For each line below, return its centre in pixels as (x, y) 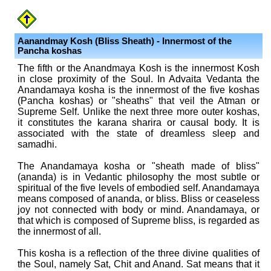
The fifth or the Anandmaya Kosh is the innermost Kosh (139, 68)
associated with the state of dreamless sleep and (139, 133)
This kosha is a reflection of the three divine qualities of (139, 253)
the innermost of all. (59, 231)
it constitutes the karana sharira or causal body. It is (139, 122)
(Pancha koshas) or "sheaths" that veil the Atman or (139, 101)
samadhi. (37, 144)
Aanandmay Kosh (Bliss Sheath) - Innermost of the (125, 41)
